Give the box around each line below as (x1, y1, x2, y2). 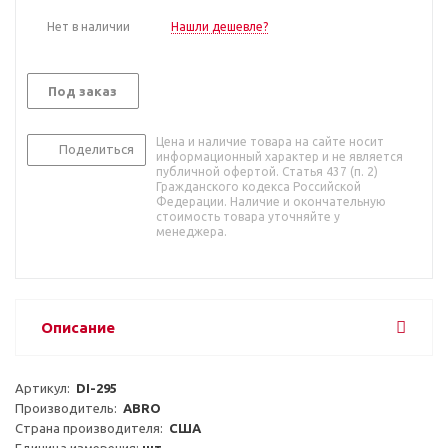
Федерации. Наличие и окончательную (156, 194, 386, 208)
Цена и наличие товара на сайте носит (156, 134, 384, 148)
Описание (41, 318, 115, 336)
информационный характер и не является (156, 149, 403, 163)
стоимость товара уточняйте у (156, 209, 340, 223)
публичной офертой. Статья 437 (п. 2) (156, 164, 378, 178)
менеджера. (156, 224, 227, 238)
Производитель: (15, 400, 123, 415)
